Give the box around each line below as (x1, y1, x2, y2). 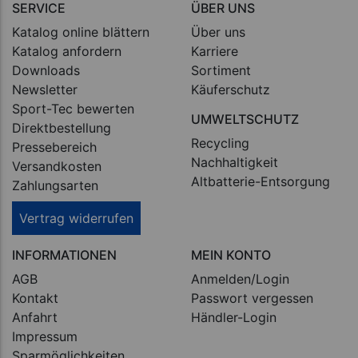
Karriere (191, 42, 238, 59)
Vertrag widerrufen (19, 209, 133, 226)
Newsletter (12, 81, 78, 97)
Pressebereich (12, 138, 97, 155)
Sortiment (191, 62, 251, 78)
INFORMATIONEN (12, 246, 117, 263)
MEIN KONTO (191, 246, 271, 263)
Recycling (191, 134, 249, 151)
